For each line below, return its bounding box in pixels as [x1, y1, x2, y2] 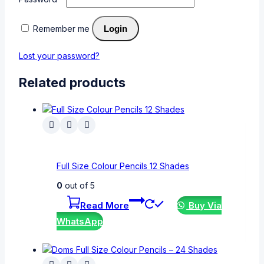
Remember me [33, 23, 90, 34]
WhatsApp [57, 215, 103, 227]
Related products [19, 75, 126, 91]
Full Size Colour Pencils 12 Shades [57, 160, 189, 171]
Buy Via [186, 199, 222, 211]
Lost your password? [19, 50, 100, 61]
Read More [80, 199, 129, 211]
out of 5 [62, 180, 95, 190]
